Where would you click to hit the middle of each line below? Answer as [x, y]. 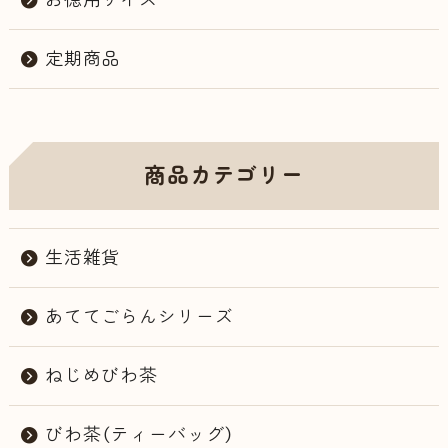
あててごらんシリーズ [139, 317]
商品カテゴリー [224, 176]
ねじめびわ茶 [101, 375]
